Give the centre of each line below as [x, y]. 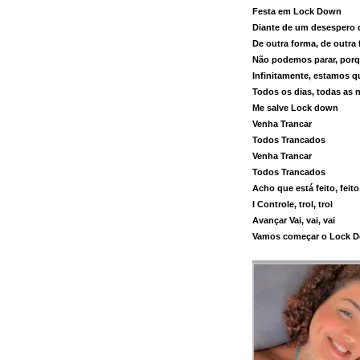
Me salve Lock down [296, 107]
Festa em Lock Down [297, 11]
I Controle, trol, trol [293, 204]
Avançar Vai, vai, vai [294, 220]
